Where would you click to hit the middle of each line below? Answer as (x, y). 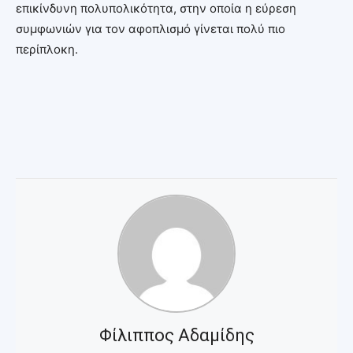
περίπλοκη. (47, 49)
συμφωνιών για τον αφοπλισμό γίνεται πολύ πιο (150, 28)
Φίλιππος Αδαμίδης (176, 335)
